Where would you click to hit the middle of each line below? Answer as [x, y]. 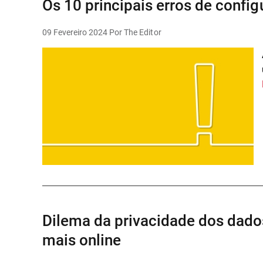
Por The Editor [135, 32]
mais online [82, 240]
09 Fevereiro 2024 [75, 32]
